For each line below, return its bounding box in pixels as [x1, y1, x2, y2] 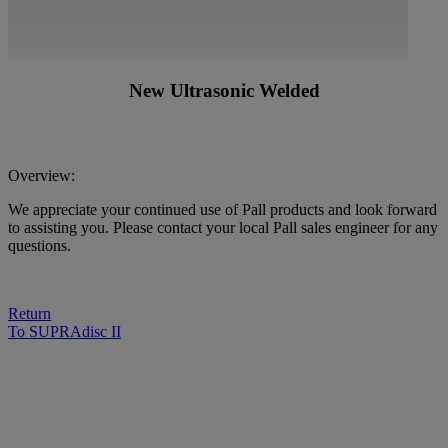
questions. [8, 236, 71, 254]
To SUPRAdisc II [8, 322, 121, 340]
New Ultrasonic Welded [128, 80, 320, 102]
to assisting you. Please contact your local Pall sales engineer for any [8, 218, 438, 236]
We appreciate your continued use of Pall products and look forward [8, 200, 437, 218]
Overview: [8, 166, 75, 184]
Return [8, 304, 51, 322]
